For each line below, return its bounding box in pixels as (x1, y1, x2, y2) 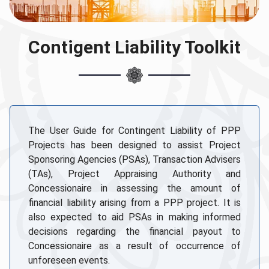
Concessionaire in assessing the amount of (28, 183, 241, 195)
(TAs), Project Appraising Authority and (28, 168, 241, 180)
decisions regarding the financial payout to (28, 226, 241, 238)
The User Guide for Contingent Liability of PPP (28, 125, 241, 137)
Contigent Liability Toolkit (28, 37, 241, 58)
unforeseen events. (28, 255, 110, 267)
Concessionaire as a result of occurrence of (28, 240, 241, 252)
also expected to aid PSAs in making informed (28, 211, 241, 223)
